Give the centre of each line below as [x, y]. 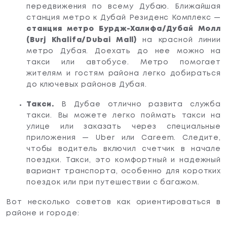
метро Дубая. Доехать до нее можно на [124, 51]
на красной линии [179, 40]
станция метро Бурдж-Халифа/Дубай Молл [124, 29]
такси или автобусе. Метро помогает [124, 62]
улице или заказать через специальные [124, 126]
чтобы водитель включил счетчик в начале [124, 149]
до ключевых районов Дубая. [87, 84]
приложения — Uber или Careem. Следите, [124, 138]
